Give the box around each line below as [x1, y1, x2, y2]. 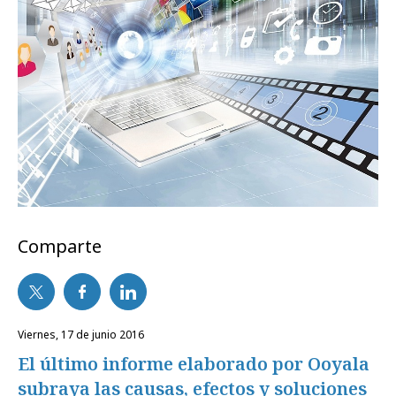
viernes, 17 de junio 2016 [24, 327, 144, 343]
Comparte [18, 234, 102, 259]
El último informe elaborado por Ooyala [18, 352, 369, 377]
